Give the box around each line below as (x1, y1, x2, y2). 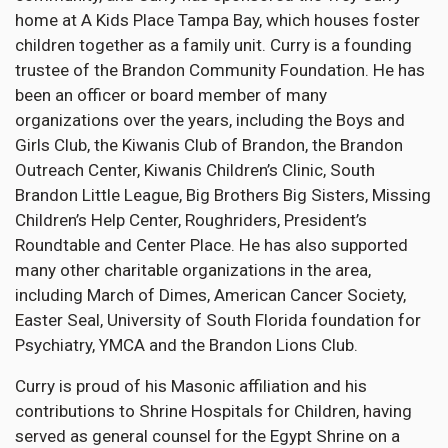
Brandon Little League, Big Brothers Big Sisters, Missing (15, 185, 431, 206)
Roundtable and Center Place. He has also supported (15, 235, 408, 256)
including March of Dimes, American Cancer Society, (15, 285, 406, 306)
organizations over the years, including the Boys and (15, 110, 405, 131)
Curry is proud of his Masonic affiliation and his (15, 376, 367, 397)
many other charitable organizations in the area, (15, 260, 371, 281)
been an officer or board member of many (15, 85, 327, 106)
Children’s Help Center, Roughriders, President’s (15, 210, 367, 231)
